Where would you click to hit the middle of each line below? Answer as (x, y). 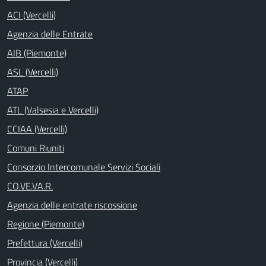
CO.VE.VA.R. (30, 186)
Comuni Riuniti (36, 148)
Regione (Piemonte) (46, 224)
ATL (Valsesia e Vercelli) (53, 110)
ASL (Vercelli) (33, 72)
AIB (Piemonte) (37, 53)
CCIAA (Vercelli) (37, 129)
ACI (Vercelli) (31, 15)
